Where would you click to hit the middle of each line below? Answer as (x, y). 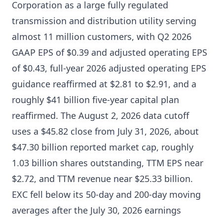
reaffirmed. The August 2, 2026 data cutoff (100, 115)
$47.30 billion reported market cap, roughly (103, 147)
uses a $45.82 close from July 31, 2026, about (105, 131)
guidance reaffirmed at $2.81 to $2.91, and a (104, 84)
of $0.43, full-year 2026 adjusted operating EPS (109, 68)
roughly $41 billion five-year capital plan (95, 100)
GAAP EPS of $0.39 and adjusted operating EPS (110, 52)
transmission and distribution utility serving (104, 21)
